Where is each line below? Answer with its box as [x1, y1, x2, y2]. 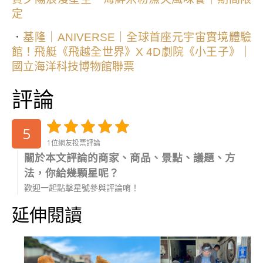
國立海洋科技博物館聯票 [12, 60, 134, 73]
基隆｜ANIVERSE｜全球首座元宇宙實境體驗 [23, 31, 251, 44]
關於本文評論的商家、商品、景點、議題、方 [24, 150, 235, 165]
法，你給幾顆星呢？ [24, 166, 119, 180]
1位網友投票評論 [47, 138, 100, 149]
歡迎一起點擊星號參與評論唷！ [24, 182, 139, 194]
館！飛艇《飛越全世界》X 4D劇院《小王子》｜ [12, 46, 251, 59]
